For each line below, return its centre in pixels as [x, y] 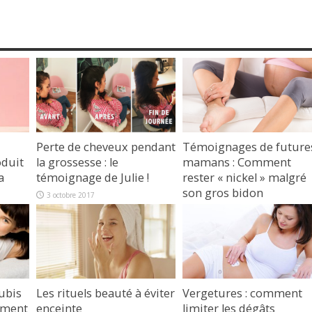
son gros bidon [223, 193]
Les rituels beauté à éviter [106, 293]
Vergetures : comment [242, 293]
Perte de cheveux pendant [106, 147]
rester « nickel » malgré [244, 177]
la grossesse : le [77, 162]
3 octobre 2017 [71, 195]
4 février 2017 [216, 210]
